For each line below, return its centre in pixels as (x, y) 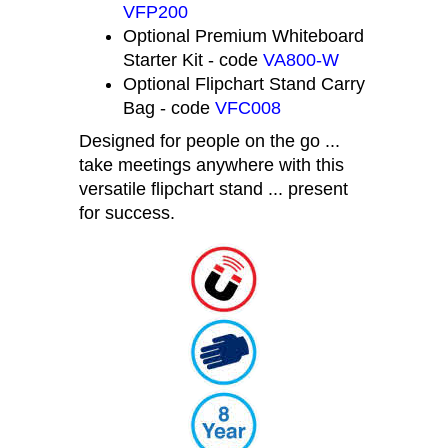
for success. (127, 237)
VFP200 (155, 36)
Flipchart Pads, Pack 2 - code (240, 12)
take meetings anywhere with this (211, 189)
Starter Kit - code (193, 84)
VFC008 (248, 132)
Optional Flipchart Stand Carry (244, 108)
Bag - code (169, 132)
